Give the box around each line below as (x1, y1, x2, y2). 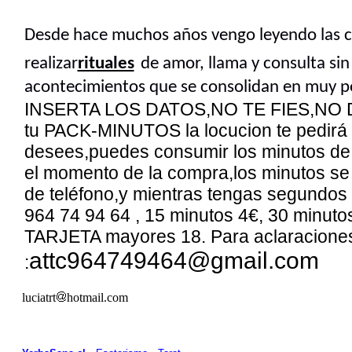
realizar (24, 55, 78, 73)
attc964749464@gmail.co (28, 247, 299, 273)
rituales (77, 55, 134, 73)
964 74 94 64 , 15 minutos (24, 205, 238, 225)
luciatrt (21, 291, 56, 304)
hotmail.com (66, 291, 128, 304)
